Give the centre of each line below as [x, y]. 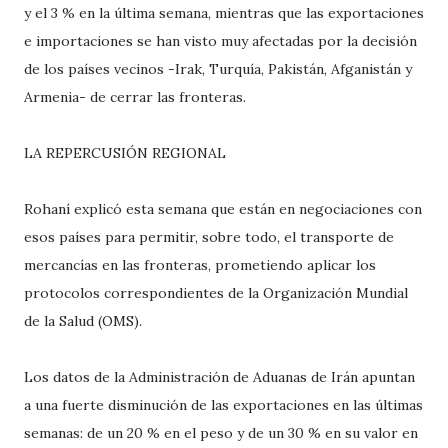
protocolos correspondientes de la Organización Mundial [216, 293]
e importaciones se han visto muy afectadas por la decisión [220, 41]
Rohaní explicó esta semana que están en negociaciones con [223, 209]
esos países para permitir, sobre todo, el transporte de [209, 237]
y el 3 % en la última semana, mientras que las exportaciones [224, 13]
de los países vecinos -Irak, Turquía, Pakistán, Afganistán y [218, 69]
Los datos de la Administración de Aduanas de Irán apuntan [219, 377]
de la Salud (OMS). [83, 321]
